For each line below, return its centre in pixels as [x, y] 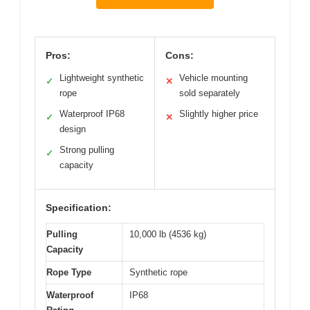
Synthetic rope [158, 272]
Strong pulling [87, 149]
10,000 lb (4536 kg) [168, 234]
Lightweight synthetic [102, 77]
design [73, 129]
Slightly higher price [219, 113]
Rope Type [69, 272]
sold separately [210, 93]
